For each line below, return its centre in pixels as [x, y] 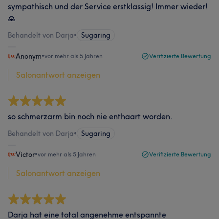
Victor [25, 154]
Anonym [29, 56]
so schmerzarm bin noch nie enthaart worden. [90, 116]
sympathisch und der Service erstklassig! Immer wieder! [108, 6]
